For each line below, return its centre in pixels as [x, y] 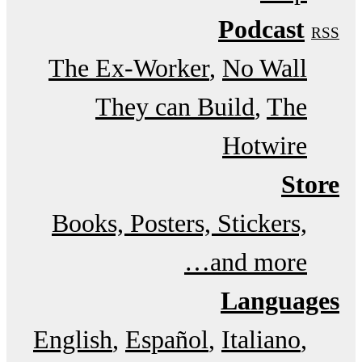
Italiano [261, 339]
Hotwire [265, 145]
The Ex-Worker [129, 67]
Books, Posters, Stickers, [179, 223]
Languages [280, 300]
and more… [259, 261]
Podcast [261, 29]
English [73, 339]
